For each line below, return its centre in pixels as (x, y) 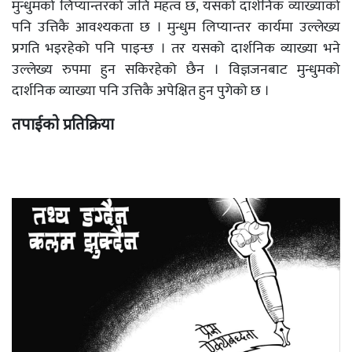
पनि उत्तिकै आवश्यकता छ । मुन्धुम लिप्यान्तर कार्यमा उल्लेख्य (176, 27)
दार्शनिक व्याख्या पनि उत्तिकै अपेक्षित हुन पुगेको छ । (141, 91)
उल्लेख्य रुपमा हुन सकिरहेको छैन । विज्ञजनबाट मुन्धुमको (176, 70)
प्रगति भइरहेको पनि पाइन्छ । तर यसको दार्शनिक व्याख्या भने (176, 49)
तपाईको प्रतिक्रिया (63, 124)
